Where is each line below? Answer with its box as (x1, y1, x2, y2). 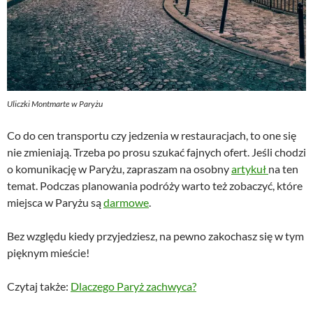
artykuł (231, 161, 268, 175)
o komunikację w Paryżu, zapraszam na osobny (7, 161, 231, 175)
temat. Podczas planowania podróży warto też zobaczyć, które (7, 178, 303, 192)
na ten (268, 161, 298, 175)
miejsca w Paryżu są (7, 195, 103, 209)
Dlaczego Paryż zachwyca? (71, 279, 196, 293)
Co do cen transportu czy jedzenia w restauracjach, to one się (7, 128, 296, 142)
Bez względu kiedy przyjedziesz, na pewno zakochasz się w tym (7, 228, 304, 242)
